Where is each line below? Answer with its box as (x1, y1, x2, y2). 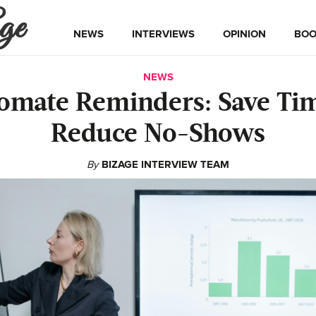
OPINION (222, 28, 266, 40)
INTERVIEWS (131, 28, 195, 40)
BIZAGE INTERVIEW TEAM (102, 158, 229, 171)
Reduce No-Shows (51, 121, 265, 147)
